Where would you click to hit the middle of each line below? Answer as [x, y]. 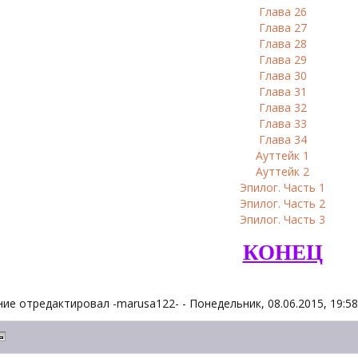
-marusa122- [146, 303]
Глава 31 [282, 91]
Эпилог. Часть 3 [282, 219]
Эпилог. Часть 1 [282, 187]
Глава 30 [282, 76]
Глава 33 [282, 123]
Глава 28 [282, 44]
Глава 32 [282, 107]
